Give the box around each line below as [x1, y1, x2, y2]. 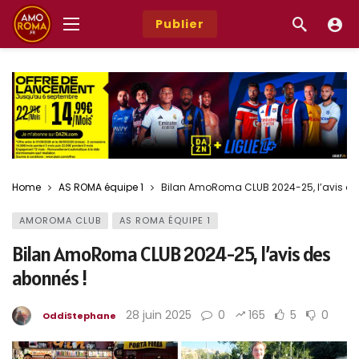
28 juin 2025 [126, 306, 192, 323]
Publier [155, 16, 204, 32]
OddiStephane [42, 309, 116, 322]
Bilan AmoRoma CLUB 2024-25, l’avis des [12, 240, 330, 267]
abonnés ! [12, 264, 87, 291]
